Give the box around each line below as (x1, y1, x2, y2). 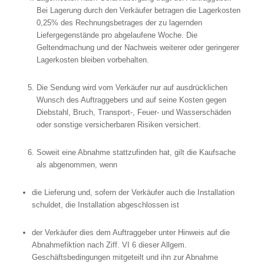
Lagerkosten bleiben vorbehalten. (36, 55, 149, 65)
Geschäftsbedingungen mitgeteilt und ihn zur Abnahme (31, 253, 218, 262)
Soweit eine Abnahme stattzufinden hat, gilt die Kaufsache (36, 148, 236, 157)
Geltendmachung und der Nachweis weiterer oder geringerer (36, 43, 239, 52)
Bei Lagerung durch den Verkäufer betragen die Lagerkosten (36, 6, 240, 15)
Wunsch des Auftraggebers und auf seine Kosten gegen (36, 95, 226, 105)
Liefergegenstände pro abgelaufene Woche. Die (36, 31, 197, 40)
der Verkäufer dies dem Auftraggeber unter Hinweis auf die (31, 228, 230, 237)
